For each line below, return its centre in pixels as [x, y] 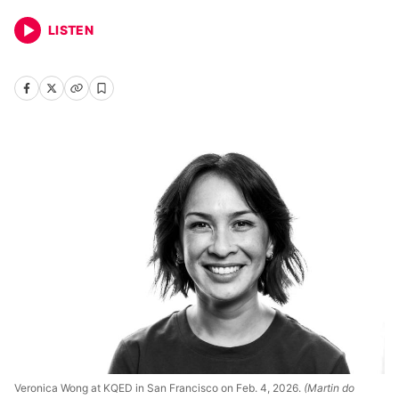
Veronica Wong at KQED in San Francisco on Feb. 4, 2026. [158, 388]
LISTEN [71, 30]
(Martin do [328, 388]
